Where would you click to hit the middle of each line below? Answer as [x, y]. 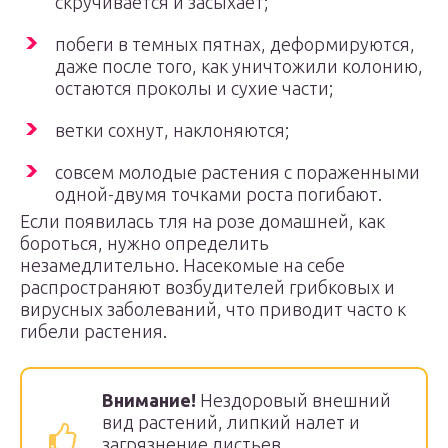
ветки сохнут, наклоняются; [172, 130]
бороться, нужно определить [144, 243]
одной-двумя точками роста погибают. [218, 194]
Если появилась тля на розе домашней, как [202, 221]
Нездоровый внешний [293, 400]
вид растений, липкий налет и [231, 422]
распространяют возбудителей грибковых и [207, 287]
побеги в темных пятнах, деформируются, [235, 44]
